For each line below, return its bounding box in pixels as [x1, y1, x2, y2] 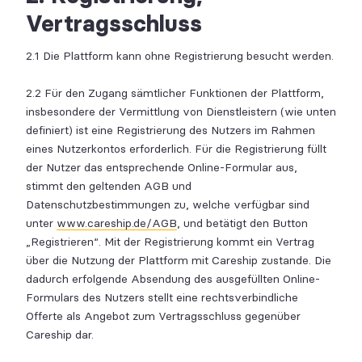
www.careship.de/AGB [57, 217, 177, 230]
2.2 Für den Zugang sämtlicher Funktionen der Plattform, [26, 86, 324, 100]
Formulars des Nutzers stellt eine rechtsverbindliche [26, 291, 298, 305]
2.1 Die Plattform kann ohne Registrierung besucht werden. [26, 49, 334, 63]
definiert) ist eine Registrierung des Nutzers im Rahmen [26, 124, 315, 137]
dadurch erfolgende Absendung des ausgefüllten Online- [26, 272, 320, 286]
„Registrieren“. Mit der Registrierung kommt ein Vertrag [26, 235, 314, 249]
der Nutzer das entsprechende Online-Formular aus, [26, 161, 297, 175]
